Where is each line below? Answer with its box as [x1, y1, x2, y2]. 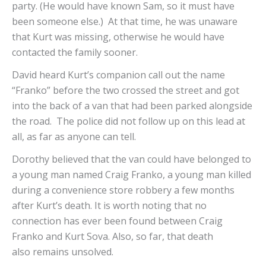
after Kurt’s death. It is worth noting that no [12, 199, 207, 213]
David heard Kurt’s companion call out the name [12, 68, 225, 82]
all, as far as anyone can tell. [12, 130, 141, 144]
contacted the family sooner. [12, 46, 142, 59]
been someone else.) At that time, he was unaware [12, 15, 237, 28]
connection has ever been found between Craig [12, 214, 223, 228]
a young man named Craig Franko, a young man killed [12, 168, 251, 182]
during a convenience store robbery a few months [12, 183, 235, 197]
